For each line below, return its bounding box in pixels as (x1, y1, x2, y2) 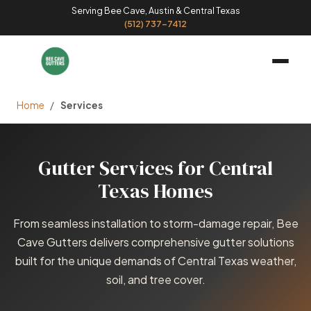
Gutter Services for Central (38, 154, 273, 181)
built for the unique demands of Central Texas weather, (15, 253, 296, 268)
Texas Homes (98, 177, 213, 204)
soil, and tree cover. (106, 271, 205, 287)
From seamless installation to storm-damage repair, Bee (12, 215, 299, 230)
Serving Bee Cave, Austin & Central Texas (71, 5, 240, 17)
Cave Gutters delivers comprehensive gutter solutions (17, 234, 294, 249)
